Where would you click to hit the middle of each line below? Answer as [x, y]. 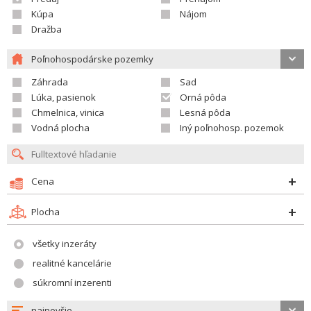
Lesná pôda [205, 112]
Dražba [47, 29]
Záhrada [50, 82]
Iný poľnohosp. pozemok [232, 128]
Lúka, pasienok [64, 97]
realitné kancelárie [72, 263]
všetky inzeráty [65, 244]
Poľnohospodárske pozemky [92, 59]
